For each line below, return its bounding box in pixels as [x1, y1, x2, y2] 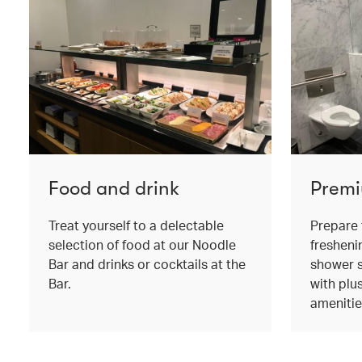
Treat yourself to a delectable [48, 216, 224, 234]
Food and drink [48, 176, 179, 200]
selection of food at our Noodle [48, 235, 236, 253]
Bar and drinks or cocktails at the [48, 255, 246, 272]
